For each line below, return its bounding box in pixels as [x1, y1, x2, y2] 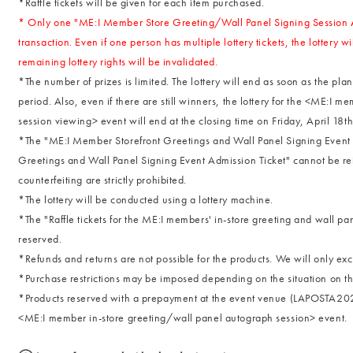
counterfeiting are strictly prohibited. [18, 173, 188, 187]
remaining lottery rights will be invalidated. [18, 54, 218, 69]
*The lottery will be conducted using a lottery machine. [18, 192, 274, 206]
